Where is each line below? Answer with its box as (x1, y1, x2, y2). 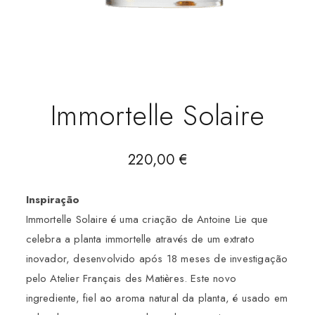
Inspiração (25, 192, 80, 208)
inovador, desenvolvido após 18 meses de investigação (25, 251, 288, 267)
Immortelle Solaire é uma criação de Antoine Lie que (25, 212, 269, 228)
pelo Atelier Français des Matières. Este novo (25, 271, 236, 287)
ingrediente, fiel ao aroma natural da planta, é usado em (25, 290, 288, 307)
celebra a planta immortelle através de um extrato (25, 231, 255, 247)
